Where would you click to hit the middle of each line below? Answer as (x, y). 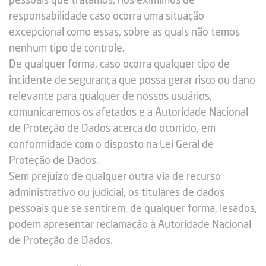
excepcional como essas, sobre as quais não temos (124, 33)
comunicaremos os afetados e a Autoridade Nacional (129, 113)
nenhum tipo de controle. (67, 49)
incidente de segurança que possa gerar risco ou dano (132, 81)
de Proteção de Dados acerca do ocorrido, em (112, 129)
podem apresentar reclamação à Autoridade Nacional (130, 225)
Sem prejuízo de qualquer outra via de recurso (115, 177)
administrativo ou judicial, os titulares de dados (117, 193)
